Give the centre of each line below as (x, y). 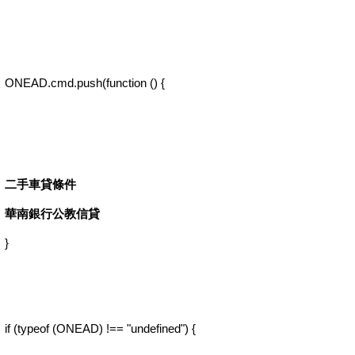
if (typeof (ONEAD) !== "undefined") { (100, 328)
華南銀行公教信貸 (52, 214)
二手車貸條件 (40, 184)
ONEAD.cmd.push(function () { (85, 83)
